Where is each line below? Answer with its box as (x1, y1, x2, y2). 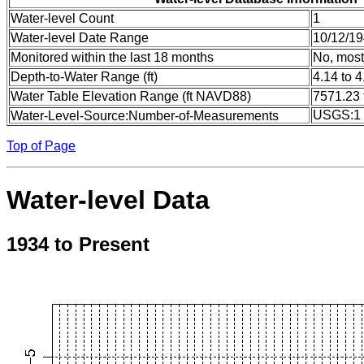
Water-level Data (6, 185, 210, 215)
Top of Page (6, 138, 76, 153)
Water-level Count (11, 11, 114, 25)
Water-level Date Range (11, 30, 149, 45)
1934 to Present (6, 232, 149, 255)
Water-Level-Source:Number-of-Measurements (11, 108, 279, 123)
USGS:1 (313, 107, 361, 122)
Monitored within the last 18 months (11, 50, 214, 64)
